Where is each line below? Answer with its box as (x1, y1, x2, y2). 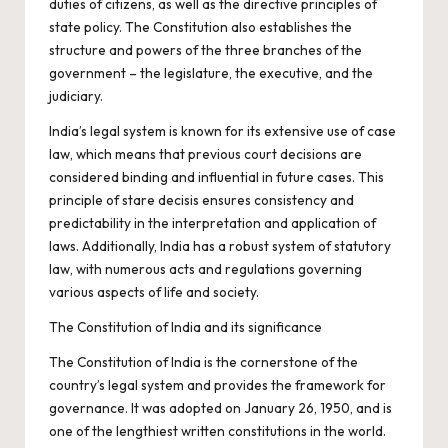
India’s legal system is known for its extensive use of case (49, 122, 396, 140)
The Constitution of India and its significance (49, 318, 322, 336)
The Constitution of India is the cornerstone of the (49, 353, 358, 371)
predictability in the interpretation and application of (49, 214, 376, 232)
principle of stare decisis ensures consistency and (49, 191, 354, 209)
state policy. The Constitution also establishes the (49, 18, 352, 36)
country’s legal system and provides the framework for (49, 376, 386, 394)
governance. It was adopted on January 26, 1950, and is (49, 399, 392, 417)
